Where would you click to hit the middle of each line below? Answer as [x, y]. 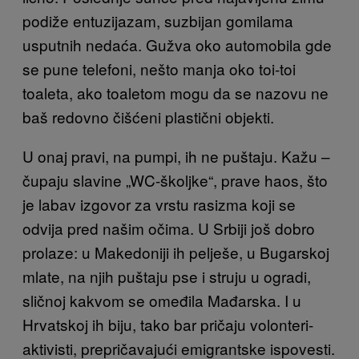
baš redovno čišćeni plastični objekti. [148, 116]
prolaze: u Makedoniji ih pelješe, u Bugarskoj [176, 252]
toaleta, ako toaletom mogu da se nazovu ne [175, 92]
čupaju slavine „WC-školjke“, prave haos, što [175, 179]
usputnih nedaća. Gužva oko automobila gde [177, 44]
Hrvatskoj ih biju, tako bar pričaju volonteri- [168, 324]
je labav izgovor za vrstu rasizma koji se [159, 204]
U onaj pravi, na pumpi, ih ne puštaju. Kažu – [176, 155]
